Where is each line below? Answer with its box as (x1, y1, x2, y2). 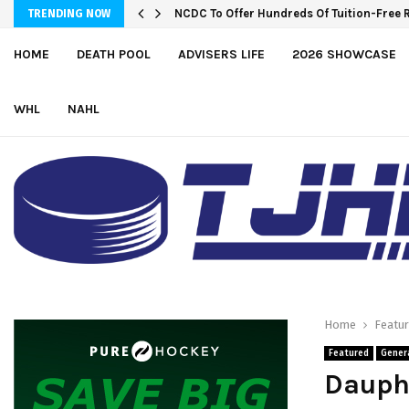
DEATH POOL (77, 47, 151, 62)
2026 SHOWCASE (292, 47, 396, 62)
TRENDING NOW (27, 7, 110, 20)
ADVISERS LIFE (178, 47, 265, 62)
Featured (329, 348, 369, 359)
